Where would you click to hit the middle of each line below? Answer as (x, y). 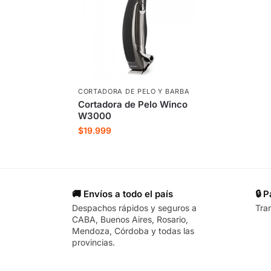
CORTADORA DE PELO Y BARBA (134, 92)
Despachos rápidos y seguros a (134, 207)
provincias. (93, 242)
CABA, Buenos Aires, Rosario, (130, 219)
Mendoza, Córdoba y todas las (133, 230)
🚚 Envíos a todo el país (122, 194)
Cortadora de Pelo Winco (132, 105)
